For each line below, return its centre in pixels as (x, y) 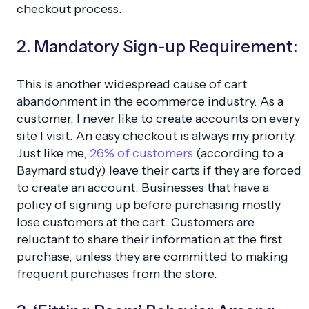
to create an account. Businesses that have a (143, 187)
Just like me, (52, 153)
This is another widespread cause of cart (132, 84)
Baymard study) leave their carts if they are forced (159, 170)
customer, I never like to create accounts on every (158, 118)
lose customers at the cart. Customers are (136, 222)
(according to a (238, 153)
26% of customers (140, 153)
